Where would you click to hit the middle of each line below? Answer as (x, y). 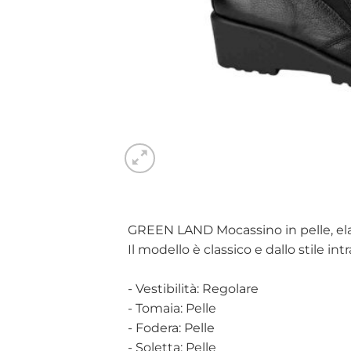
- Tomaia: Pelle (172, 309)
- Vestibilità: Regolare (193, 289)
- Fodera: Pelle (171, 328)
